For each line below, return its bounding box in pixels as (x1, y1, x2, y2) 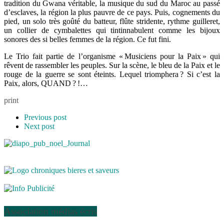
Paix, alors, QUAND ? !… (4, 78, 88, 87)
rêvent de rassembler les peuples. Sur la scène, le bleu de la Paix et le (4, 60, 220, 69)
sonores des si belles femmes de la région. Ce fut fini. (4, 34, 171, 43)
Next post (24, 121, 54, 130)
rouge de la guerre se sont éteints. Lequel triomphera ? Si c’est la (4, 69, 220, 78)
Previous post (24, 112, 66, 121)
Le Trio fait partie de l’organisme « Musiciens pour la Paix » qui (4, 51, 220, 60)
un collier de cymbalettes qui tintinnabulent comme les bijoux (4, 25, 220, 34)
